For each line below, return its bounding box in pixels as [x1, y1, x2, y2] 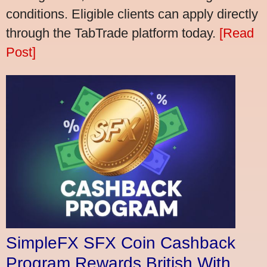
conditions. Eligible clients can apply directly [6, 7, 258, 22]
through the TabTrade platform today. [6, 26, 219, 41]
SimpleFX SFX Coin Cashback [6, 233, 235, 252]
